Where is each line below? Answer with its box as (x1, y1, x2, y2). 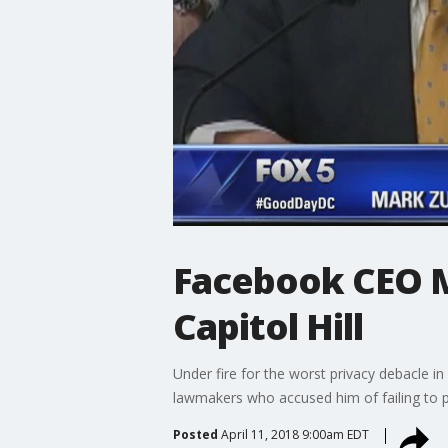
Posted (172, 425, 218, 443)
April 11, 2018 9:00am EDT (220, 425, 369, 443)
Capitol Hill (172, 301, 363, 351)
